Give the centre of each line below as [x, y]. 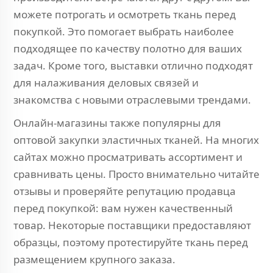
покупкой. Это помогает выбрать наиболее [124, 31]
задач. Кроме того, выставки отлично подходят [133, 66]
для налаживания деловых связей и [106, 83]
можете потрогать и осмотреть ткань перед [125, 14]
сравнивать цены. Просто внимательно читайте [136, 174]
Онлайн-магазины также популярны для [117, 123]
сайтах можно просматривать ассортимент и [128, 157]
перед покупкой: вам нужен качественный [123, 208]
